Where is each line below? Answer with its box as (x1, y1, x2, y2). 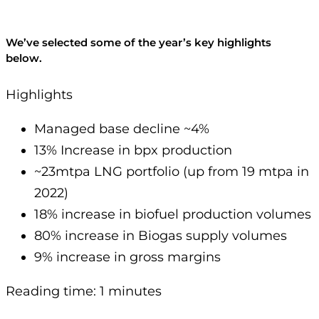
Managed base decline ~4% (34, 121, 209, 137)
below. (6, 52, 51, 66)
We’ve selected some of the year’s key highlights (6, 36, 271, 50)
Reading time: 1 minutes (6, 283, 162, 300)
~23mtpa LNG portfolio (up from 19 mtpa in (34, 164, 309, 180)
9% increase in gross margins (34, 249, 221, 266)
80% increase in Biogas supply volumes (34, 228, 287, 244)
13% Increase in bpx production (34, 142, 232, 159)
